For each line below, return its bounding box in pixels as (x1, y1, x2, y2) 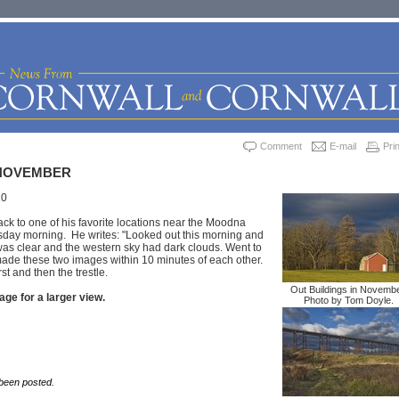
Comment (259, 141, 302, 151)
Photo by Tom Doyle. (304, 294, 394, 305)
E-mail (329, 141, 356, 151)
